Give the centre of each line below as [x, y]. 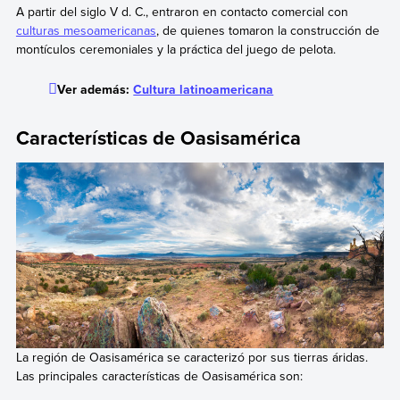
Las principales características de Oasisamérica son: [159, 375]
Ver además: [96, 89]
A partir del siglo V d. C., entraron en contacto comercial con [182, 11]
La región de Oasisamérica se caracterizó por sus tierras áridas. [192, 357]
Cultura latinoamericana [204, 89]
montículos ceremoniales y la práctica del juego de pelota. [175, 49]
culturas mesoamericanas [86, 30]
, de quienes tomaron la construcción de [267, 30]
